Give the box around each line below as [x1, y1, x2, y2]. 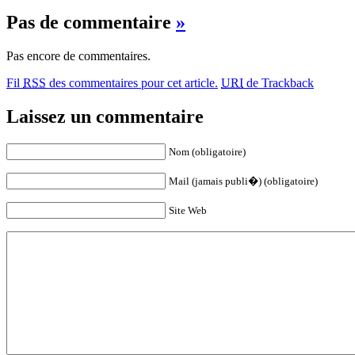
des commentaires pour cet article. [46, 76, 218, 90]
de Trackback [243, 76, 314, 90]
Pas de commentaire [6, 12, 176, 33]
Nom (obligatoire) [169, 146, 246, 158]
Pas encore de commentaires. [6, 49, 151, 63]
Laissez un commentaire [6, 106, 204, 128]
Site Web [169, 204, 207, 217]
